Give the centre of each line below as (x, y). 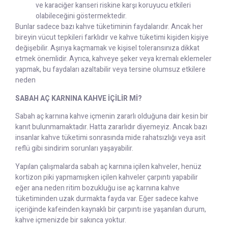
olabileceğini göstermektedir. (81, 16)
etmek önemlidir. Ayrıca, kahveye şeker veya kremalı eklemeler (113, 59)
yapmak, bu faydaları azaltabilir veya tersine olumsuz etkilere (110, 70)
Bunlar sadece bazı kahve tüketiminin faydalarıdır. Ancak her (109, 27)
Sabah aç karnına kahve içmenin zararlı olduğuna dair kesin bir (112, 117)
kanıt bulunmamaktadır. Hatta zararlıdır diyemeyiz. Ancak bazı (111, 127)
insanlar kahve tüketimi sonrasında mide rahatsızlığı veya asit (110, 138)
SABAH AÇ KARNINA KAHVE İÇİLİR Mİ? (79, 98)
